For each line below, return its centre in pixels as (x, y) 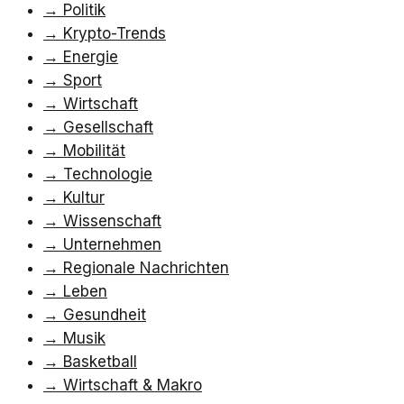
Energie (91, 56)
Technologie (108, 174)
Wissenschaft (112, 220)
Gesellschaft (108, 127)
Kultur (84, 197)
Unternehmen (112, 244)
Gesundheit (105, 314)
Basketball (100, 361)
